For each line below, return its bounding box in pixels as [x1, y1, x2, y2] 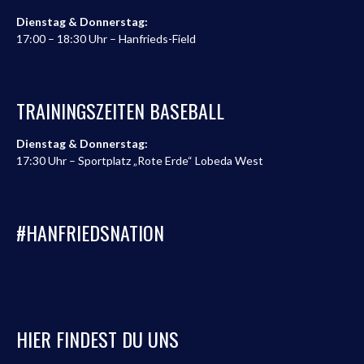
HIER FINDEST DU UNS [16, 324, 179, 354]
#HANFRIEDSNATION [16, 218, 164, 248]
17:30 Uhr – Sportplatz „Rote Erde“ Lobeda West [16, 154, 263, 168]
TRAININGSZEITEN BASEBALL [16, 96, 224, 126]
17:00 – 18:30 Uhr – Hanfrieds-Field [16, 32, 196, 46]
